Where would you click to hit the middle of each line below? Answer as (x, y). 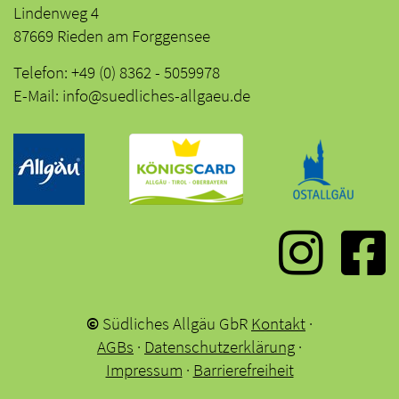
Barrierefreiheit (243, 370)
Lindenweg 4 (56, 12)
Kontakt (278, 323)
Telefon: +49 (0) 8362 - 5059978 (117, 72)
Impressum (144, 370)
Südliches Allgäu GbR (175, 323)
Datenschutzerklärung (220, 346)
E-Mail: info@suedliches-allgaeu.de (132, 95)
